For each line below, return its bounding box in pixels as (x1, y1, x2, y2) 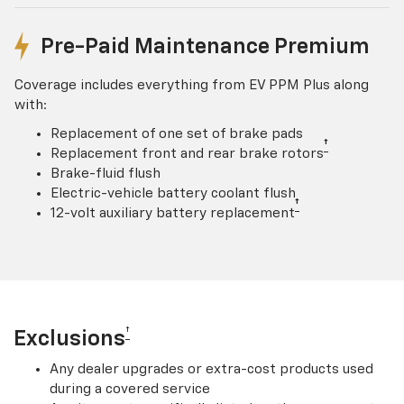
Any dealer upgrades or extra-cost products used (50, 362, 373, 376)
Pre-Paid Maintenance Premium (41, 35, 370, 58)
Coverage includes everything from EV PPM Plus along (14, 78, 369, 92)
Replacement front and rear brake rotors (50, 146, 324, 161)
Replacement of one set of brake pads (50, 126, 303, 141)
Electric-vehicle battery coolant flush (50, 186, 296, 200)
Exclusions (14, 327, 125, 350)
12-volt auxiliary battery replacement (50, 206, 295, 220)
